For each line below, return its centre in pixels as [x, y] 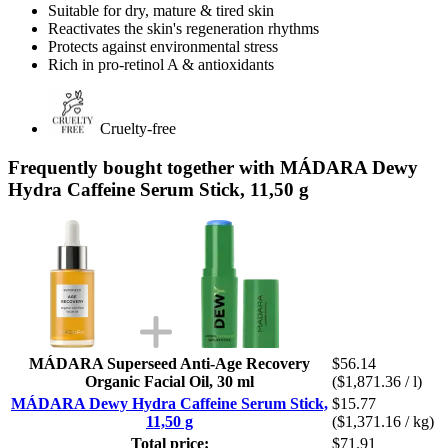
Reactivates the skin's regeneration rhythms [183, 29]
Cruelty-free [138, 129]
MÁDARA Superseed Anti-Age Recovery [169, 363]
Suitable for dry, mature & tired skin [161, 11]
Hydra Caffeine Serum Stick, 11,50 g [158, 189]
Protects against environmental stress [163, 47]
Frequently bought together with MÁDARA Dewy [213, 167]
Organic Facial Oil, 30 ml [169, 381]
